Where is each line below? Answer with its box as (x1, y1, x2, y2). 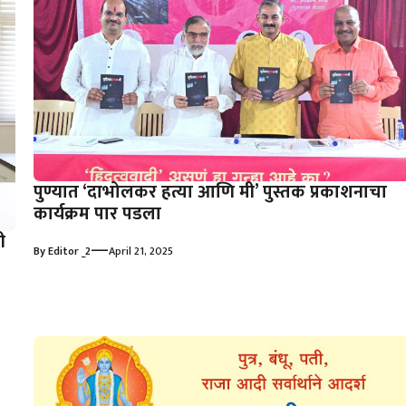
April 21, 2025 (108, 241, 173, 260)
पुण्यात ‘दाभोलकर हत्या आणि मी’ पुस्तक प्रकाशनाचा (33, 176, 387, 208)
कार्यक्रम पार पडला (33, 198, 161, 229)
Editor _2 (47, 241, 91, 260)
